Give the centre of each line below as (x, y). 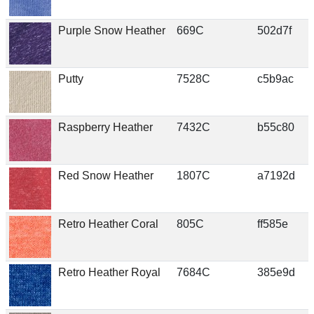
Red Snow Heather (105, 175)
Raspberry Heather (105, 127)
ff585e (272, 224)
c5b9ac (275, 78)
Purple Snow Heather (111, 30)
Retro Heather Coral (108, 224)
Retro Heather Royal (109, 272)
